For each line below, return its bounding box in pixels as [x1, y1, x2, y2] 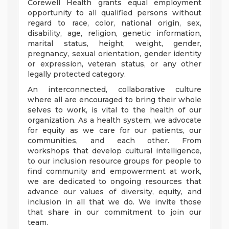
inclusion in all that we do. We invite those [28, 197, 201, 207]
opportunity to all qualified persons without [28, 8, 201, 18]
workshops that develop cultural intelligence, [28, 146, 201, 156]
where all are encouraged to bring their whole [28, 95, 201, 105]
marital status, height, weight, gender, [28, 39, 201, 49]
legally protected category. [28, 70, 126, 79]
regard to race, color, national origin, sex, [28, 18, 201, 28]
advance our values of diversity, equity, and [28, 187, 201, 197]
